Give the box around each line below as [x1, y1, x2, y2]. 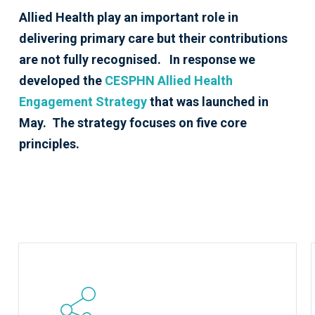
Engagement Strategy [18, 94, 147, 110]
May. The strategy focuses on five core [18, 115, 247, 131]
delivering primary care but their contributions [18, 31, 288, 46]
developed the [18, 73, 105, 89]
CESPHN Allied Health [104, 73, 233, 89]
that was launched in [149, 94, 269, 110]
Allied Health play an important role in [18, 10, 238, 25]
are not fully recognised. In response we [18, 52, 255, 67]
